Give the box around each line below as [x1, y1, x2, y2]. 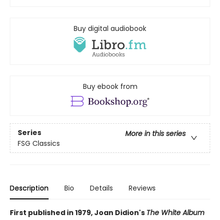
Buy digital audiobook [74, 24, 146, 33]
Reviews [129, 183, 156, 193]
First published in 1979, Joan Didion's [10, 208, 146, 218]
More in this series [125, 128, 186, 138]
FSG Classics [18, 138, 60, 148]
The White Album [146, 208, 204, 218]
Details [90, 183, 113, 193]
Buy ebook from [82, 82, 137, 92]
